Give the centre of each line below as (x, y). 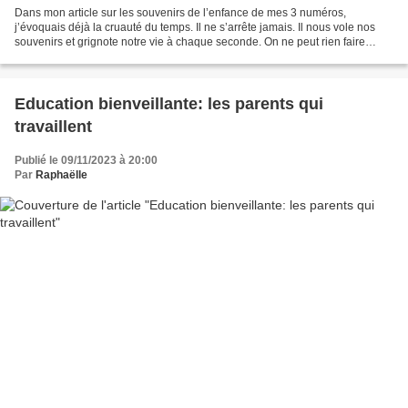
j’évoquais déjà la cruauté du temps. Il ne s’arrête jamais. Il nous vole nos (195, 27)
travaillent (53, 126)
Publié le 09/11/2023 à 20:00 (86, 160)
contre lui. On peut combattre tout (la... (108, 56)
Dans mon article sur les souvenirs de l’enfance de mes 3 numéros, (180, 12)
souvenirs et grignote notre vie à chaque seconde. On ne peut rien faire (190, 41)
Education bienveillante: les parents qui (169, 103)
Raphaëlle (61, 174)
